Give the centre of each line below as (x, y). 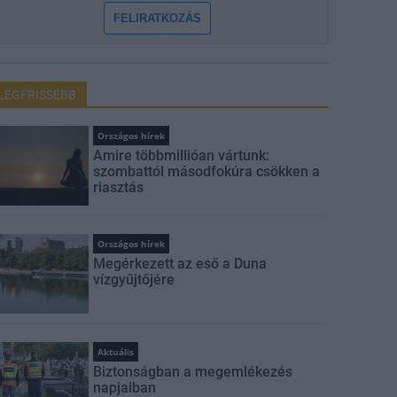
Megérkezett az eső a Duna (180, 264)
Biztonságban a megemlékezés (193, 372)
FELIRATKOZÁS (158, 18)
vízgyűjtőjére (134, 280)
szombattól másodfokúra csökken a (207, 171)
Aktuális (116, 352)
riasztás (119, 187)
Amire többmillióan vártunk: (182, 156)
